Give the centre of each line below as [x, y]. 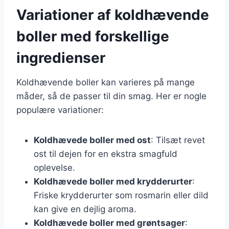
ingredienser [61, 58]
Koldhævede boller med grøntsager [109, 223]
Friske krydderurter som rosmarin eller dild [121, 195]
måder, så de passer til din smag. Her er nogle [111, 96]
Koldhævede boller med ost [92, 140]
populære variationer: [60, 110]
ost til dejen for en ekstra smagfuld [106, 154]
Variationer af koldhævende [113, 15]
